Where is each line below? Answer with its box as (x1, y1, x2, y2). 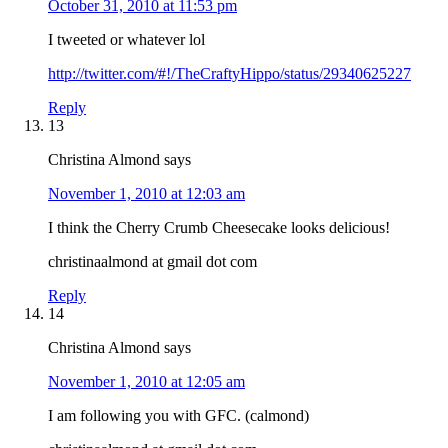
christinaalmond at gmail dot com (48, 252, 257, 270)
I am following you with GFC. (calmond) (48, 406, 309, 424)
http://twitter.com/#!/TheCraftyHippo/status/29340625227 (48, 64, 411, 82)
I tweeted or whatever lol (48, 30, 205, 48)
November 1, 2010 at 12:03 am (48, 184, 245, 202)
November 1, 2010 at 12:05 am (48, 372, 245, 390)
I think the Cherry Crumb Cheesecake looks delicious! (48, 218, 390, 236)
